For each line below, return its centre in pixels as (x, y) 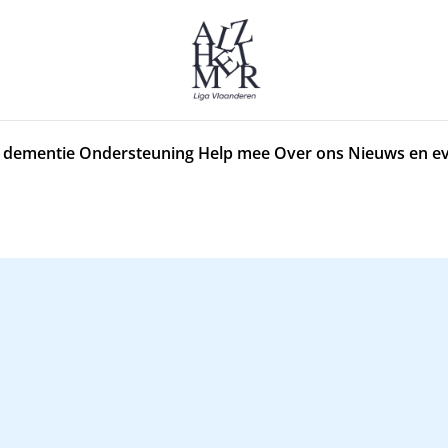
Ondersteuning (136, 152)
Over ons (309, 152)
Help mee (234, 152)
